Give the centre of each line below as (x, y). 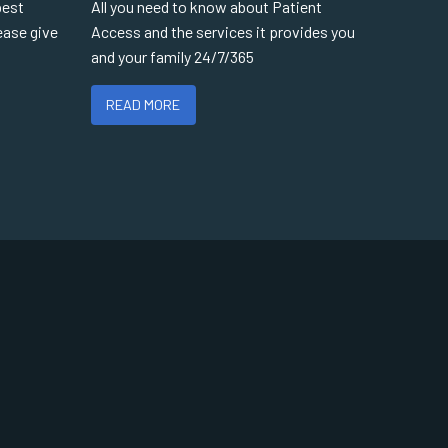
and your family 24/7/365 (172, 56)
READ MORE (143, 105)
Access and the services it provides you (223, 31)
